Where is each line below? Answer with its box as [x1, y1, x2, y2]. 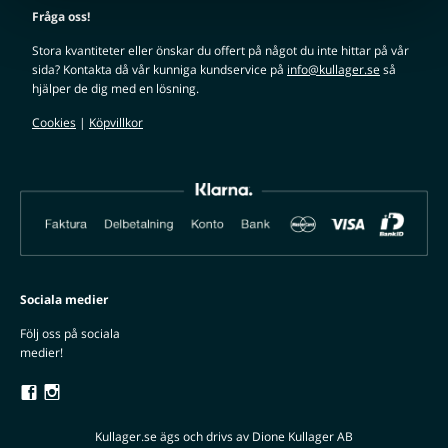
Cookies [32, 114, 76, 131]
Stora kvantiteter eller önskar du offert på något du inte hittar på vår [32, 42, 409, 59]
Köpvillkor [89, 114, 143, 131]
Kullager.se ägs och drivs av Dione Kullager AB [95, 428, 353, 446]
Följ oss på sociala [20, 325, 120, 343]
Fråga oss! [32, 8, 90, 25]
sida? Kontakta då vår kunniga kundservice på [32, 61, 287, 78]
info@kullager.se [287, 61, 380, 78]
